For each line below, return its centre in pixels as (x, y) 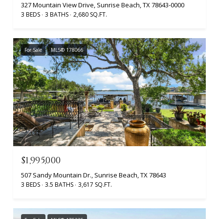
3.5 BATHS (59, 185)
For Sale (33, 50)
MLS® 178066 (67, 50)
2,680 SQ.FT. (90, 14)
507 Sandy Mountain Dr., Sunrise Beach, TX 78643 (94, 175)
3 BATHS (57, 14)
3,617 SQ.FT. (95, 185)
